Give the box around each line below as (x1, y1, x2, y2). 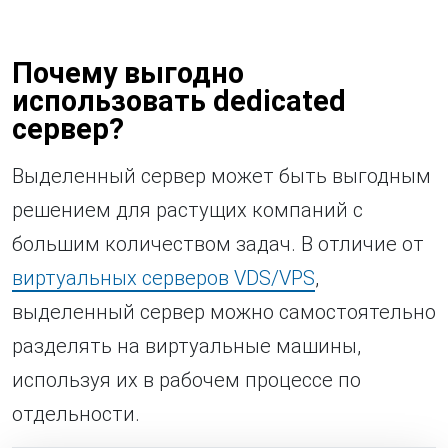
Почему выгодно (12, 56, 244, 91)
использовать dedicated (12, 84, 346, 119)
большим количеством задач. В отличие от (12, 232, 424, 257)
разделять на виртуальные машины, (12, 334, 361, 359)
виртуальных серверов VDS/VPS (12, 266, 315, 291)
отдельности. (12, 402, 140, 427)
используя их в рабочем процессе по (12, 368, 361, 393)
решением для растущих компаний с (12, 198, 363, 223)
